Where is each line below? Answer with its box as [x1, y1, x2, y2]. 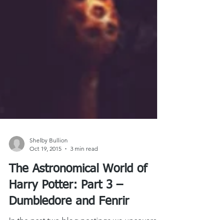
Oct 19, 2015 [29, 184, 61, 192]
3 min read [70, 184, 98, 192]
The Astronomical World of [9, 202, 147, 214]
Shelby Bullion [29, 176, 68, 183]
